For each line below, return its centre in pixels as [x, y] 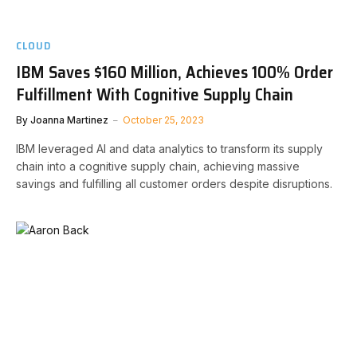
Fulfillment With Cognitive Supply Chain [155, 94]
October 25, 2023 [163, 120]
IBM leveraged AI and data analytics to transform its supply [169, 149]
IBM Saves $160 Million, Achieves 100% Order [175, 72]
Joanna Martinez [69, 120]
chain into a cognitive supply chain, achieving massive [158, 166]
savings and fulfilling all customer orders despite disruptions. [174, 184]
